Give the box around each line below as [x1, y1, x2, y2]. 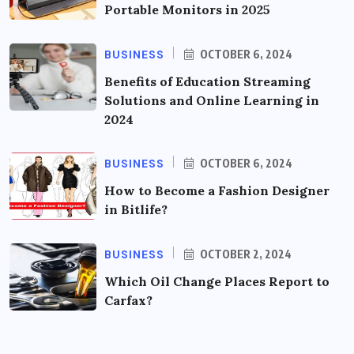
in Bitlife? [104, 201, 168, 218]
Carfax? [104, 292, 153, 309]
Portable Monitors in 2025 [104, 2, 270, 18]
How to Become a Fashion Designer [104, 183, 330, 199]
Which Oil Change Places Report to [104, 273, 330, 290]
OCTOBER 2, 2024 [198, 247, 292, 262]
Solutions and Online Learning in [104, 92, 319, 109]
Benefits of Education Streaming [104, 73, 311, 90]
